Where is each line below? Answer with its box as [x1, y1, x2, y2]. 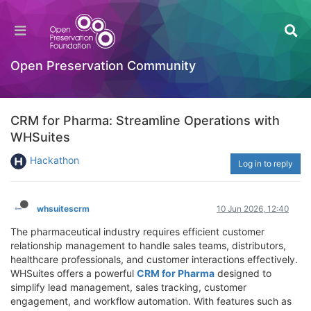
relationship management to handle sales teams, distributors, [10, 239, 286, 251]
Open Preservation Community [10, 58, 196, 73]
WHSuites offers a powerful [10, 267, 137, 279]
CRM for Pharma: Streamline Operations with [10, 113, 280, 128]
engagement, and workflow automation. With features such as [10, 295, 292, 307]
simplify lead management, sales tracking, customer [10, 281, 246, 293]
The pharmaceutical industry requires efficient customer [10, 226, 264, 237]
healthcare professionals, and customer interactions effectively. [10, 253, 298, 265]
